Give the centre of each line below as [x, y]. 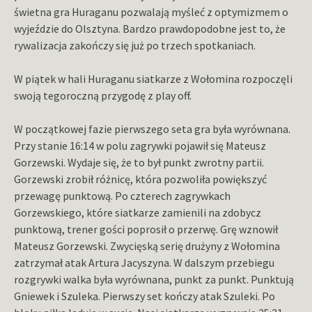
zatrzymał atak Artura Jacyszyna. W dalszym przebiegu [144, 263]
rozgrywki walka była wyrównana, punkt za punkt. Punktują [154, 280]
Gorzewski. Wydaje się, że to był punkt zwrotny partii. [139, 163]
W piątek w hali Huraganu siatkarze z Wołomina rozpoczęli [153, 79]
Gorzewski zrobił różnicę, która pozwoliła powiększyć [140, 179]
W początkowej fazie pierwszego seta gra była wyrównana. [152, 129]
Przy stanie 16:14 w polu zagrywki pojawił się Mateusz [140, 146]
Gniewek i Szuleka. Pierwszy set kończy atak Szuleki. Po [145, 296]
